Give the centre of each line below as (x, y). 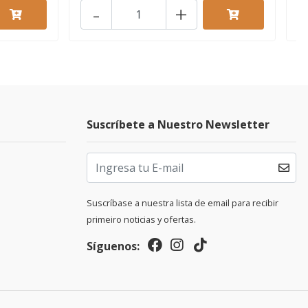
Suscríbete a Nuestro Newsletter (178, 124)
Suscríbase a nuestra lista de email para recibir (183, 202)
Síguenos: (113, 246)
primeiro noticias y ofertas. (141, 219)
